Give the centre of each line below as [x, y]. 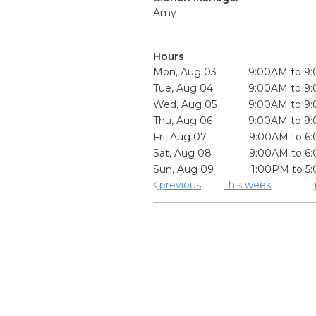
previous [179, 185]
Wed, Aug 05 [185, 105]
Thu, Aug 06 [183, 121]
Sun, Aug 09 [184, 170]
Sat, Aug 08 [183, 153]
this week [248, 185]
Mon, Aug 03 [185, 72]
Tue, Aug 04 [183, 89]
